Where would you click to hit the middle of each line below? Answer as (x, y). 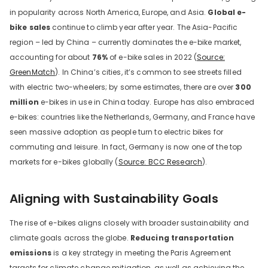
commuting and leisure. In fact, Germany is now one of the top (126, 147)
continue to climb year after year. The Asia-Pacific (144, 27)
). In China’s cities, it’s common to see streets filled (148, 72)
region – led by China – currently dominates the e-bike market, (126, 42)
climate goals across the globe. (70, 237)
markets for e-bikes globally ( (64, 162)
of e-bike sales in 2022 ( (152, 57)
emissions (31, 252)
